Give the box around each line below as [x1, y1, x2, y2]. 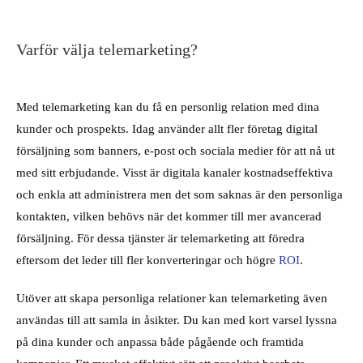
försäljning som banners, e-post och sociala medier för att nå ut [16, 143, 335, 158]
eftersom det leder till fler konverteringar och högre [16, 253, 279, 267]
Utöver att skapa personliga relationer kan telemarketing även [16, 291, 327, 305]
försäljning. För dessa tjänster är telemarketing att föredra [16, 231, 305, 246]
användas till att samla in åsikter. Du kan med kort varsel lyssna [16, 313, 337, 327]
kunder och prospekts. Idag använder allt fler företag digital [16, 122, 318, 136]
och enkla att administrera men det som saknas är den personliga [16, 187, 343, 202]
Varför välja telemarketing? [16, 41, 198, 59]
